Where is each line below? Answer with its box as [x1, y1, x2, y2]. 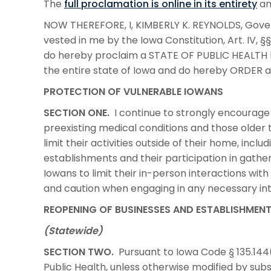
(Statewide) [44, 223, 103, 238]
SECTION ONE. [44, 105, 109, 120]
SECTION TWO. [44, 244, 114, 259]
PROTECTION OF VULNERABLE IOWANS [44, 84, 223, 99]
